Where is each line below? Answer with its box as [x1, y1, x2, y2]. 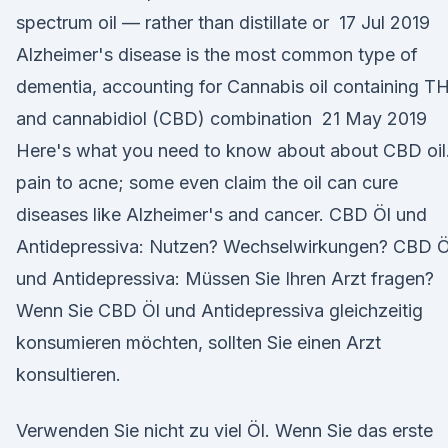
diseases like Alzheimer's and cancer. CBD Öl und [16, 204, 427, 225]
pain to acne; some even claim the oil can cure [16, 172, 398, 193]
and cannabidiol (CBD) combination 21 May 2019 [16, 108, 427, 129]
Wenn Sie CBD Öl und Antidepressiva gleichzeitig [16, 300, 423, 321]
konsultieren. [16, 364, 121, 385]
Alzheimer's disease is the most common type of [16, 44, 418, 65]
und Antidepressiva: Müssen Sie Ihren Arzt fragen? [16, 268, 434, 289]
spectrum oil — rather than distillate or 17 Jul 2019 [16, 12, 430, 33]
